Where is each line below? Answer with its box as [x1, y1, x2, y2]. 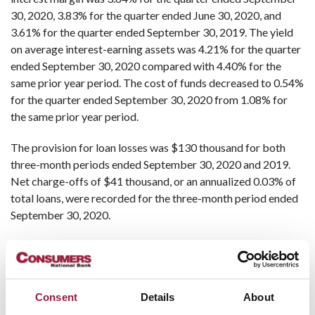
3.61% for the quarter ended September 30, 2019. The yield [11, 25, 293, 39]
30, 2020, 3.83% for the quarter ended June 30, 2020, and [11, 8, 281, 22]
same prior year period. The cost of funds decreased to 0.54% [11, 76, 304, 89]
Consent [35, 291, 77, 304]
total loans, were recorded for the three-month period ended [11, 191, 298, 205]
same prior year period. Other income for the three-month [11, 273, 286, 286]
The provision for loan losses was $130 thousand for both [11, 141, 285, 154]
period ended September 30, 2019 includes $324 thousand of [11, 290, 302, 303]
